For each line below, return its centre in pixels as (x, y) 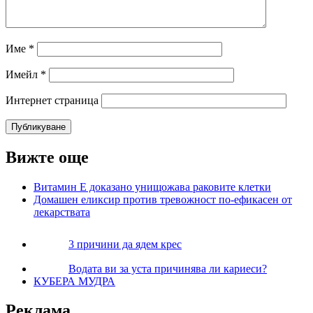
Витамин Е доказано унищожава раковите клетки (152, 187)
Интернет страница (52, 100)
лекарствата (62, 212)
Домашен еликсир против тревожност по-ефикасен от (163, 199)
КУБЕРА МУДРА (74, 281)
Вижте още (47, 157)
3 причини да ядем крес (125, 244)
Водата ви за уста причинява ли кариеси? (168, 268)
